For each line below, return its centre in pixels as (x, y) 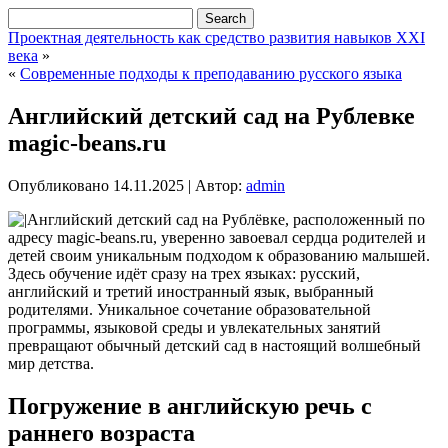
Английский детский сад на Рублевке (211, 115)
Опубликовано (58, 185)
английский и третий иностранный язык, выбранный (191, 291)
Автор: (218, 185)
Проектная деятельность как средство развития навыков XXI (216, 37)
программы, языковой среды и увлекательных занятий (194, 327)
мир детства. (51, 363)
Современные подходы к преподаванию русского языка (211, 73)
